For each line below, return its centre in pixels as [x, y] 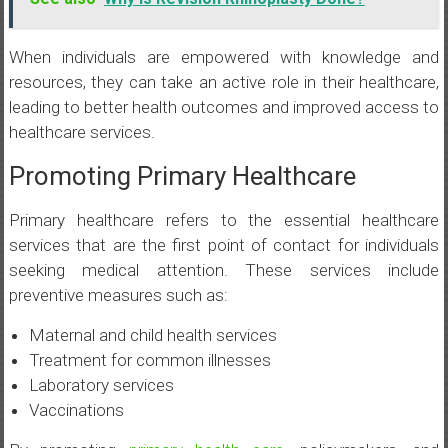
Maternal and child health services [152, 335]
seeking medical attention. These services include [224, 270]
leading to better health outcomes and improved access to [224, 107]
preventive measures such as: [118, 295]
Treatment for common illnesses [149, 360]
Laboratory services [101, 385]
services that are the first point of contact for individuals [224, 245]
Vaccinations [76, 410]
